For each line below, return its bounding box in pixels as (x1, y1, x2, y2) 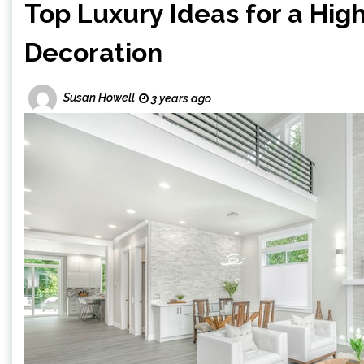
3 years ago (149, 92, 211, 105)
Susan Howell (63, 91, 135, 105)
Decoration (24, 37, 162, 67)
